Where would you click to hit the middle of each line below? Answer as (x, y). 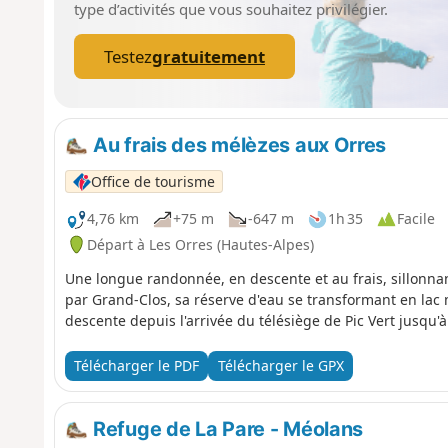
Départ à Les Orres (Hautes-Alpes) (200, 244)
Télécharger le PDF (136, 366)
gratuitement (208, 56)
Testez (127, 56)
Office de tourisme (152, 181)
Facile (415, 219)
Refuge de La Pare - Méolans (226, 428)
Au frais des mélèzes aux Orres (237, 144)
